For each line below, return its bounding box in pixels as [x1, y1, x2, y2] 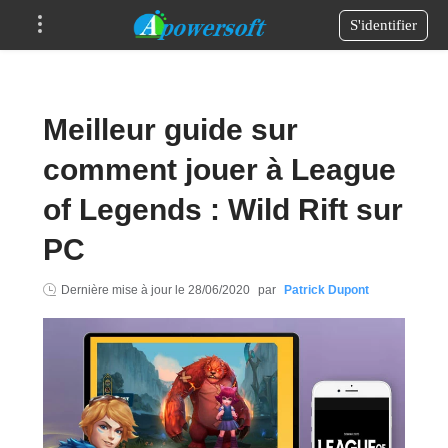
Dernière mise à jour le [60, 283, 188, 297]
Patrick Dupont [283, 283, 369, 297]
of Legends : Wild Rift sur [42, 193, 403, 226]
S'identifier [350, 16, 417, 33]
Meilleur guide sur [42, 113, 298, 146]
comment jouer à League [42, 153, 396, 186]
